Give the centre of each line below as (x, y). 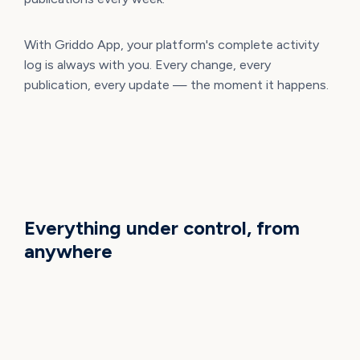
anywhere (68, 251)
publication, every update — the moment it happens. (176, 84)
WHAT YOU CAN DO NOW (103, 179)
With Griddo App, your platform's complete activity (171, 44)
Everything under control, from (162, 227)
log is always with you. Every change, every (147, 64)
